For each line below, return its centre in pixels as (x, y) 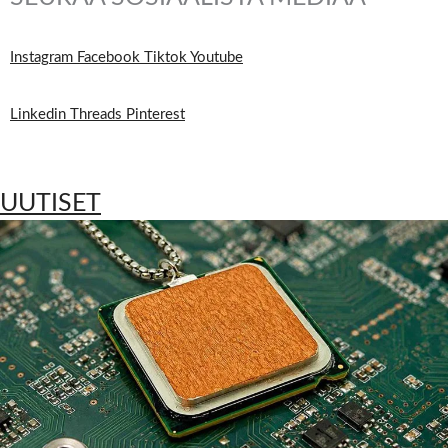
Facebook (108, 57)
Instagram (41, 57)
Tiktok (165, 57)
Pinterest (155, 114)
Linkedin (38, 114)
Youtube (216, 57)
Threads (96, 114)
